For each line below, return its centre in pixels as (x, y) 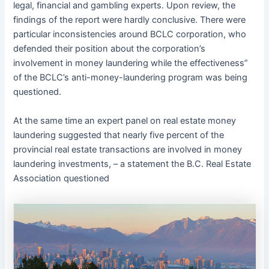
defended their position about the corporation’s (110, 49)
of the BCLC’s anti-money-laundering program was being (131, 78)
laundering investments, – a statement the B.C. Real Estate (132, 164)
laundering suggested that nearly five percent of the (119, 135)
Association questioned (62, 179)
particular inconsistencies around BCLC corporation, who (130, 35)
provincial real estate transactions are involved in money (128, 150)
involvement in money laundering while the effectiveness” (131, 63)
